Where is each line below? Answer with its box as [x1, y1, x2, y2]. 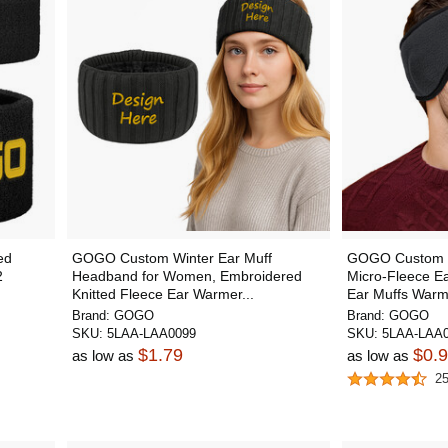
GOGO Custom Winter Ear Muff [71, 250, 272, 266]
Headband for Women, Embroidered [71, 268, 302, 284]
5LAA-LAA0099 [106, 326, 196, 341]
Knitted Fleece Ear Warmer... [71, 286, 254, 302]
